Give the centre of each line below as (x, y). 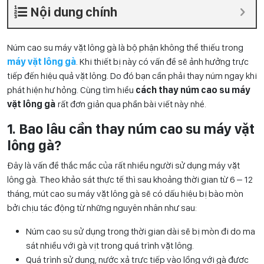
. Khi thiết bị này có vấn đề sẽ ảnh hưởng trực (162, 62)
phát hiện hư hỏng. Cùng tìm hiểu (71, 90)
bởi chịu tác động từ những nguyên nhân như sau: (102, 208)
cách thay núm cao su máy (193, 90)
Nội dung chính (74, 12)
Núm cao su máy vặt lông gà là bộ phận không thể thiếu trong (125, 48)
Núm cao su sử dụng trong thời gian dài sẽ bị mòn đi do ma (141, 232)
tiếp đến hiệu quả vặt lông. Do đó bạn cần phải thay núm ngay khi (132, 76)
